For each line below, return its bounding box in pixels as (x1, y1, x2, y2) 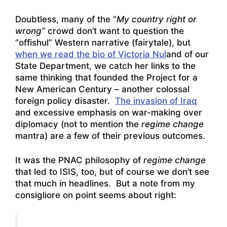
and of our (166, 49, 209, 59)
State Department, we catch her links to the (15, 60, 196, 71)
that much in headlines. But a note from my (15, 178, 195, 189)
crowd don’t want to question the (45, 25, 184, 36)
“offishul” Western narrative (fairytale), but (15, 37, 191, 48)
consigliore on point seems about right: (15, 190, 176, 201)
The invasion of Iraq (115, 95, 197, 106)
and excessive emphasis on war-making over (15, 107, 202, 118)
